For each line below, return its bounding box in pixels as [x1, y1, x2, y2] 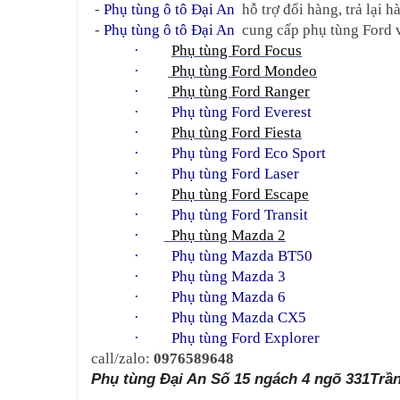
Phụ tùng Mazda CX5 [171, 309, 306, 326]
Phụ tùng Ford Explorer [171, 329, 320, 346]
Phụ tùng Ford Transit [171, 206, 308, 223]
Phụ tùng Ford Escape [171, 186, 309, 203]
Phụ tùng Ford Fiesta [171, 124, 302, 141]
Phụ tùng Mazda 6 [171, 288, 286, 305]
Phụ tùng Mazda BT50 [171, 247, 312, 264]
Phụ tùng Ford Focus [171, 42, 302, 59]
